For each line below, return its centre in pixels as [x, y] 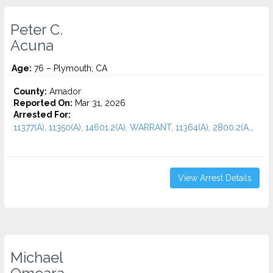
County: [30, 91]
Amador [64, 91]
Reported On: [43, 103]
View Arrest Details [215, 178]
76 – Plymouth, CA [69, 68]
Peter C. [37, 30]
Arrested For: [42, 115]
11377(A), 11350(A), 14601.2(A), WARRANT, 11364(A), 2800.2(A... [134, 127]
